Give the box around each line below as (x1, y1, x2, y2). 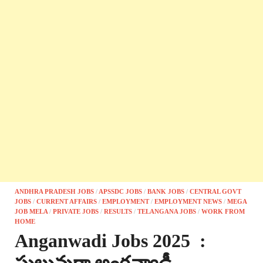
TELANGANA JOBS (137, 208, 196, 215)
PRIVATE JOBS (53, 208, 99, 215)
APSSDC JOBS (99, 188, 142, 195)
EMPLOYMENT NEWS (154, 198, 222, 205)
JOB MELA (15, 208, 48, 215)
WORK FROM (201, 208, 245, 215)
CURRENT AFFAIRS (36, 198, 97, 205)
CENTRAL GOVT (190, 188, 241, 195)
